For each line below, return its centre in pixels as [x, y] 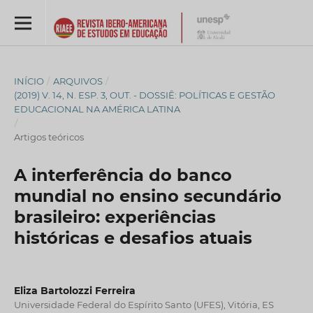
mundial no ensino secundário [147, 196]
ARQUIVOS [78, 81]
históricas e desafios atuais [133, 238]
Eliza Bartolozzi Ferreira [74, 291]
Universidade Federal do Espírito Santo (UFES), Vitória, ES [144, 305]
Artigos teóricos [49, 137]
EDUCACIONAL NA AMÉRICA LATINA [97, 109]
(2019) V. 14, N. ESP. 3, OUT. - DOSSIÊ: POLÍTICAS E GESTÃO [144, 95]
